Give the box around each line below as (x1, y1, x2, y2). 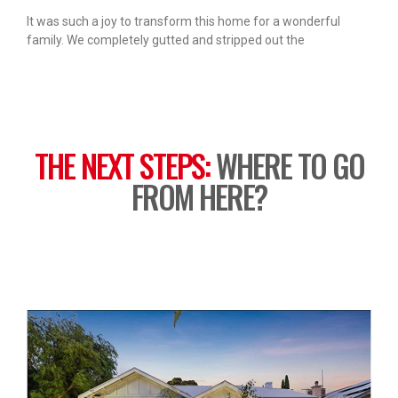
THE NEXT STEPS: (34, 142, 210, 189)
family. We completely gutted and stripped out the (27, 33, 305, 48)
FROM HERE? (131, 173, 267, 220)
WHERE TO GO (209, 142, 364, 189)
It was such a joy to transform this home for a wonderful (27, 14, 340, 29)
